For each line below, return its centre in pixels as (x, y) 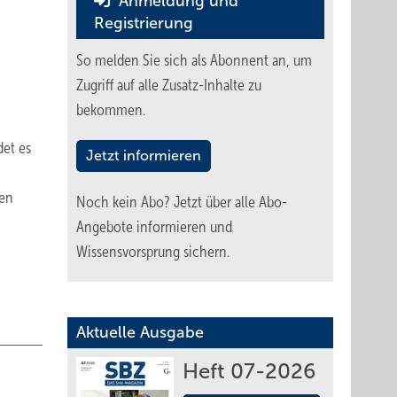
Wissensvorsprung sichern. (153, 252)
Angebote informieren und (154, 227)
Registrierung (144, 23)
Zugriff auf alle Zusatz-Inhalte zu (169, 85)
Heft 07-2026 (249, 371)
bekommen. (111, 110)
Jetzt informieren (144, 156)
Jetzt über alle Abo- (230, 202)
